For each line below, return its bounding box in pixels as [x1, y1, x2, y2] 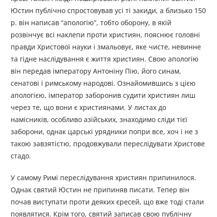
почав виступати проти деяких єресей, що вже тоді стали [11, 197, 204, 207]
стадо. [11, 151, 31, 161]
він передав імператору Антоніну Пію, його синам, [11, 66, 182, 76]
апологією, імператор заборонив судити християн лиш [11, 91, 196, 100]
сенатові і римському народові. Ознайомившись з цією [11, 78, 196, 88]
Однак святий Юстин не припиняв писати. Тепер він [11, 185, 190, 195]
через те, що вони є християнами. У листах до [11, 103, 167, 112]
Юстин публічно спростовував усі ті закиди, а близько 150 [11, 6, 206, 15]
